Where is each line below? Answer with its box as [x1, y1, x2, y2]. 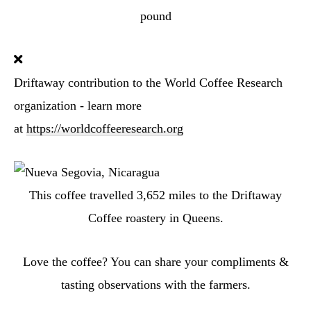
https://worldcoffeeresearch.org [26, 121, 183, 135]
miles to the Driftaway [165, 188, 282, 202]
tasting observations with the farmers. [60, 278, 251, 292]
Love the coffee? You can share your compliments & [22, 255, 289, 269]
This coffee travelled [29, 188, 137, 202]
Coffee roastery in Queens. [87, 211, 224, 225]
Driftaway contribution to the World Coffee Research [14, 76, 283, 90]
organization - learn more [14, 99, 142, 112]
